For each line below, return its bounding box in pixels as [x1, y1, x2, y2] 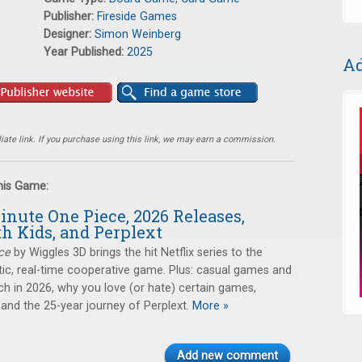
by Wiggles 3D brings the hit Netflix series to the [11, 246, 263, 259]
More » [189, 299, 229, 313]
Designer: [44, 27, 95, 41]
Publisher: [44, 10, 97, 23]
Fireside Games [97, 10, 177, 23]
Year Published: [44, 45, 127, 59]
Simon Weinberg [95, 27, 181, 41]
